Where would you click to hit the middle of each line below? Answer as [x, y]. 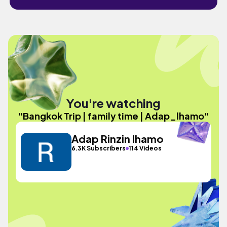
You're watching [113, 103]
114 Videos [145, 148]
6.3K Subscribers [99, 148]
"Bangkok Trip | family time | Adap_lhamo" [113, 116]
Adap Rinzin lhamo [118, 139]
